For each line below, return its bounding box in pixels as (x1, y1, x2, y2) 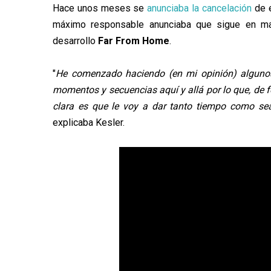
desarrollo (53, 34, 98, 47)
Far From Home (98, 34, 169, 47)
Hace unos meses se (53, 2, 148, 14)
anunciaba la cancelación (147, 2, 252, 14)
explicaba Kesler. (53, 116, 125, 128)
